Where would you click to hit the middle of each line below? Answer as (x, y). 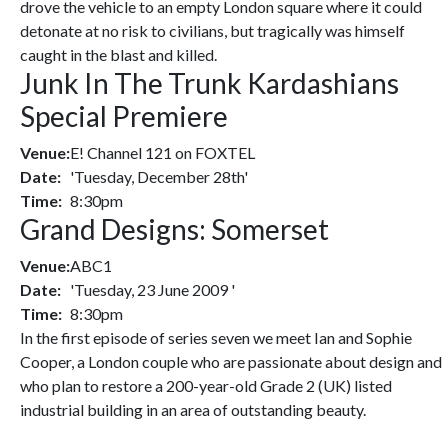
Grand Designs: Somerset (174, 229)
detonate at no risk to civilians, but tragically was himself (212, 30)
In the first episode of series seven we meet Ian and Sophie (216, 337)
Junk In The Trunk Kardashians (209, 83)
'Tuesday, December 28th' (159, 176)
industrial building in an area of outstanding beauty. (193, 409)
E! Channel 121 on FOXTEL (162, 152)
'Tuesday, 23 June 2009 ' (152, 289)
